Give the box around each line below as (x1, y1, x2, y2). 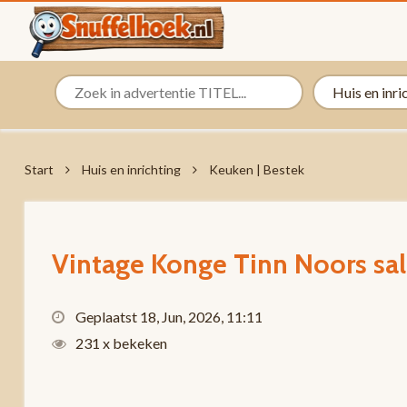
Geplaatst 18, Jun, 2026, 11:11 (72, 308, 263, 325)
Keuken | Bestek (208, 162, 304, 177)
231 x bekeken (72, 334, 167, 352)
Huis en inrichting (81, 162, 181, 177)
